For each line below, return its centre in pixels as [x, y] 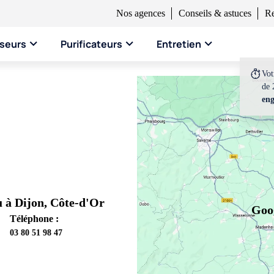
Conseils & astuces [215, 13]
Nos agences [141, 13]
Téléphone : [34, 219]
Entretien [179, 44]
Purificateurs [91, 44]
